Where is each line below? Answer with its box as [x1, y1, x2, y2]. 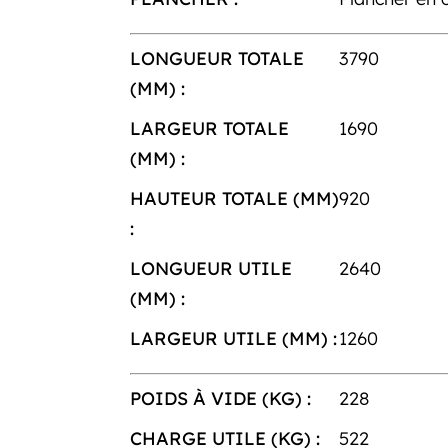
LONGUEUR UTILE [129, 256, 292, 280]
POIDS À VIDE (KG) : [129, 386, 311, 410]
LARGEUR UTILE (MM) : [129, 326, 337, 350]
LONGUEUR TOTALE [129, 46, 304, 70]
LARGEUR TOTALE [129, 116, 289, 140]
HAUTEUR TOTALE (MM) [129, 186, 339, 210]
